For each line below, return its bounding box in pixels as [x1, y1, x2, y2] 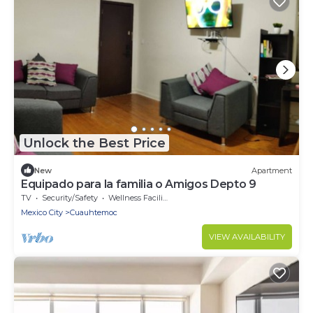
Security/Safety [42, 193, 98, 203]
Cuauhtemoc [70, 208, 117, 218]
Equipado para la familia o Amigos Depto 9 [21, 177, 256, 191]
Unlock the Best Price [23, 135, 166, 151]
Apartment [252, 165, 292, 175]
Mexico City [21, 208, 63, 218]
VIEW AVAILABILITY [209, 232, 285, 242]
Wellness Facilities [108, 193, 163, 203]
